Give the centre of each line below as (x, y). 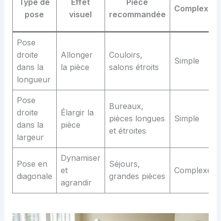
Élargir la (77, 112)
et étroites (127, 130)
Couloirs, (126, 55)
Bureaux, (126, 106)
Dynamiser (80, 158)
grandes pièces (137, 176)
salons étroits (134, 67)
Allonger (76, 55)
